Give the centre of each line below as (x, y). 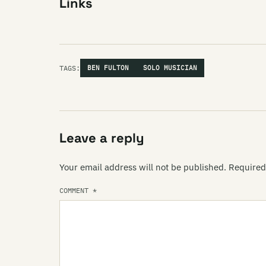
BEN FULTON (108, 68)
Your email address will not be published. (143, 167)
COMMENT (76, 190)
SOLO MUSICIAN (170, 68)
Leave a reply (102, 138)
